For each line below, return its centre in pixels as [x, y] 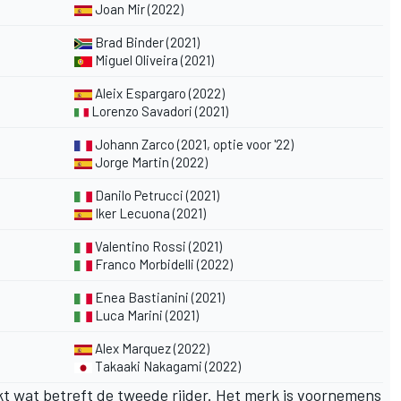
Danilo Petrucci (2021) [156, 195]
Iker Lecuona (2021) [150, 213]
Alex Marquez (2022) [151, 348]
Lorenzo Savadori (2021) [158, 111]
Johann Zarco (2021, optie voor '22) [193, 144]
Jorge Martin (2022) [151, 162]
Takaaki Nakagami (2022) [166, 366]
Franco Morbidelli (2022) [162, 264]
